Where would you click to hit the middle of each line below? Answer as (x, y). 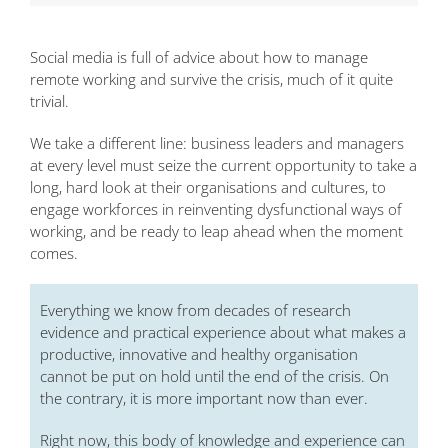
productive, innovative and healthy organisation (199, 354)
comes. (54, 253)
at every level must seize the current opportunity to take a (223, 165)
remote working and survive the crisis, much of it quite (211, 79)
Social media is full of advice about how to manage (199, 57)
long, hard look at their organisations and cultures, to (208, 187)
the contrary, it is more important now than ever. (204, 398)
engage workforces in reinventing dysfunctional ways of (216, 209)
